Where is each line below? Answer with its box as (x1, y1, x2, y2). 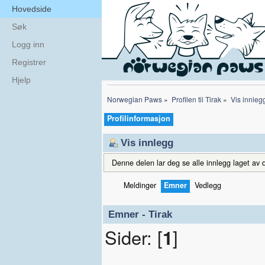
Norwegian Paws (107, 93, 162, 104)
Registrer (12, 57, 46, 67)
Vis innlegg (121, 137, 173, 148)
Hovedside (12, 4, 51, 14)
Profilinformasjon (107, 112, 170, 124)
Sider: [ (104, 224, 163, 251)
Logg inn (12, 40, 44, 49)
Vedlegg (195, 179, 221, 190)
